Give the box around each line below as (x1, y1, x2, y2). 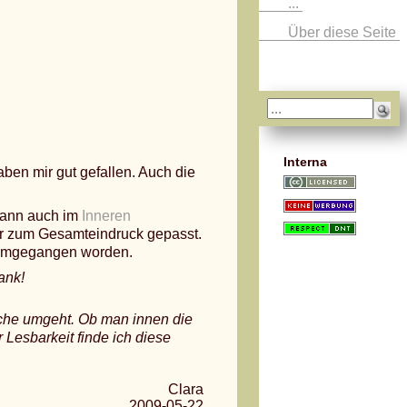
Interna (283, 155, 328, 169)
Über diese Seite (288, 25, 400, 40)
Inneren (82, 208, 131, 223)
